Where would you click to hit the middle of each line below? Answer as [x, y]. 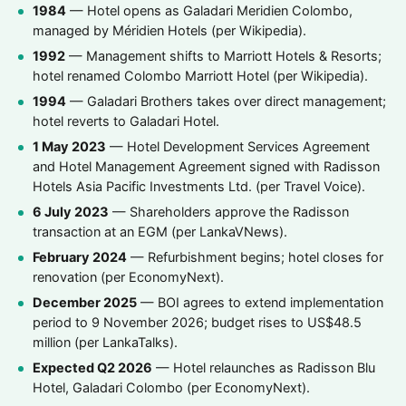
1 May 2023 [69, 147]
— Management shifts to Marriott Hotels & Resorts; [223, 56]
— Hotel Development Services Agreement [238, 147]
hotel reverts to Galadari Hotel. [126, 121]
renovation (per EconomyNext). [128, 277]
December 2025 [85, 303]
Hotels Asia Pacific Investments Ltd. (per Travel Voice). [199, 187]
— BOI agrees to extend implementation [260, 303]
